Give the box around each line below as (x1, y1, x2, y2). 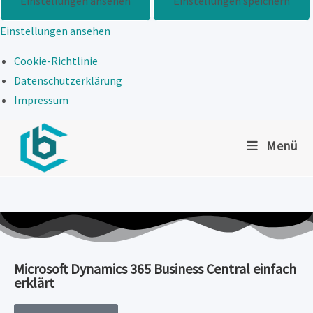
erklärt (14, 274, 54, 292)
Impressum (14, 92, 68, 107)
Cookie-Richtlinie (14, 53, 98, 68)
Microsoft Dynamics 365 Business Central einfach (14, 260, 296, 278)
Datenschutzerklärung (14, 73, 122, 87)
